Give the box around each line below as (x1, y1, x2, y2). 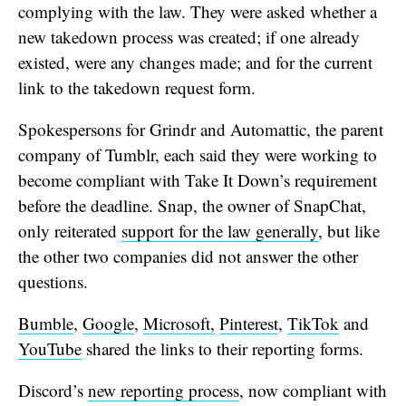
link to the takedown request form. (18, 75, 261, 99)
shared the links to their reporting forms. (82, 336, 369, 360)
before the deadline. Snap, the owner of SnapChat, (18, 193, 366, 217)
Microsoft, (143, 311, 215, 334)
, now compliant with (239, 378, 387, 401)
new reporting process (88, 378, 239, 401)
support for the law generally (121, 218, 318, 242)
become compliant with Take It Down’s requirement (18, 168, 377, 191)
